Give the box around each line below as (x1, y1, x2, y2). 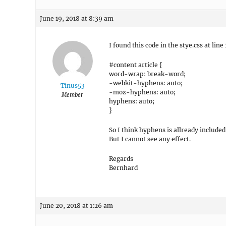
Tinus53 (60, 82, 85, 89)
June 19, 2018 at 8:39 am (40, 15, 114, 22)
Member (62, 91, 83, 98)
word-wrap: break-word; (109, 70, 186, 78)
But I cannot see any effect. (109, 135, 191, 143)
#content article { (109, 61, 162, 69)
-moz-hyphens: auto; (109, 88, 176, 96)
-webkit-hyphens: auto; (109, 79, 183, 87)
